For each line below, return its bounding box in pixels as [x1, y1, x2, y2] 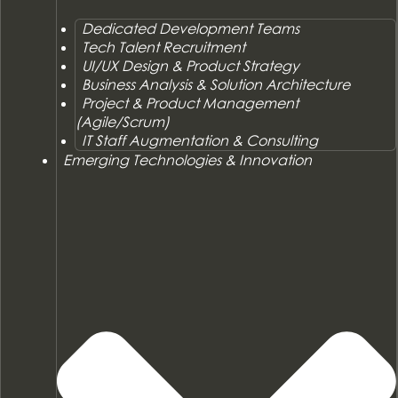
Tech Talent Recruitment [82, 37, 246, 56]
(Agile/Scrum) [76, 112, 171, 131]
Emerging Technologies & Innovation [62, 150, 312, 169]
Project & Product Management [82, 93, 299, 112]
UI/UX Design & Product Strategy [82, 56, 300, 75]
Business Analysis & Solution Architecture [82, 75, 351, 93]
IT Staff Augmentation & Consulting [82, 131, 319, 149]
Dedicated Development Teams [82, 19, 300, 37]
